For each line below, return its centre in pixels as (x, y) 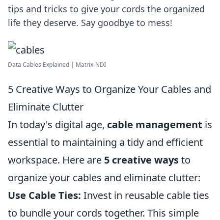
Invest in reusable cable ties (145, 195)
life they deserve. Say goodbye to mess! (90, 23)
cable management (155, 124)
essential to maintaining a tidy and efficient (105, 142)
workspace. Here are (56, 160)
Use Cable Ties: (44, 195)
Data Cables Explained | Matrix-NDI (57, 65)
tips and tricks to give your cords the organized (106, 9)
